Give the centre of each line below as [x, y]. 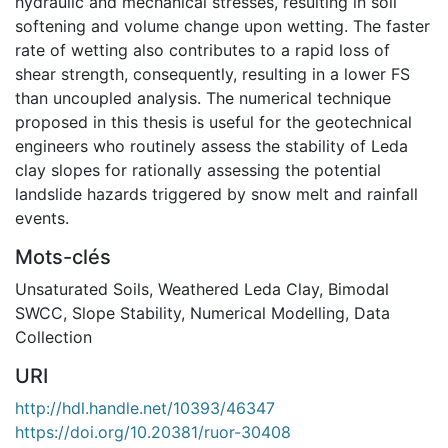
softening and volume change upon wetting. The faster [222, 25]
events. [42, 217]
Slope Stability [126, 312]
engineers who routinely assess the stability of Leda [211, 145]
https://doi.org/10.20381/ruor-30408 [153, 431]
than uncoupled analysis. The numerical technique [203, 97]
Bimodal [358, 288]
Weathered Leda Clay [238, 288]
